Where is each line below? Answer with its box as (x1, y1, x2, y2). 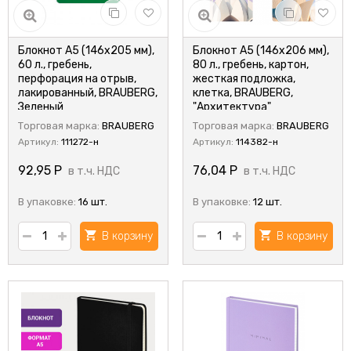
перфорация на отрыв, (18, 72, 136, 85)
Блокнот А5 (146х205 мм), (18, 44, 154, 57)
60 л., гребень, (18, 58, 92, 71)
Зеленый (18, 100, 63, 114)
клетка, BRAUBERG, (193, 86, 293, 100)
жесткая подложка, (193, 72, 295, 85)
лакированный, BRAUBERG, (18, 86, 157, 100)
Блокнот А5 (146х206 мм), (193, 44, 329, 57)
